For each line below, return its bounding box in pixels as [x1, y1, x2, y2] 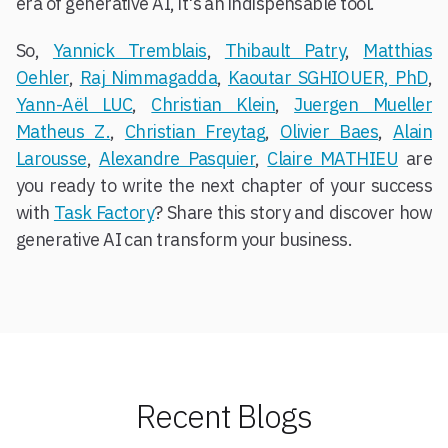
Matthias [363, 39, 433, 62]
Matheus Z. [16, 120, 111, 143]
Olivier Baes [279, 120, 379, 143]
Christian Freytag [124, 120, 266, 143]
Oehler [16, 66, 69, 89]
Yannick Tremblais [52, 39, 207, 62]
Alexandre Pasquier [98, 147, 256, 170]
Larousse [16, 147, 87, 170]
